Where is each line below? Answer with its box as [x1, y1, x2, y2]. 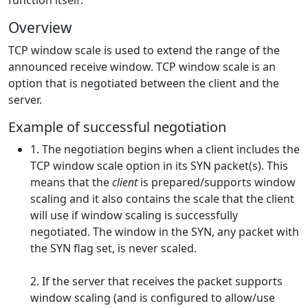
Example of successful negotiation [8, 118, 226, 136]
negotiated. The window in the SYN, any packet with [30, 224, 299, 239]
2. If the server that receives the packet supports [30, 274, 283, 289]
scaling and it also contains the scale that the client [30, 191, 294, 206]
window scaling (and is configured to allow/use [30, 290, 275, 305]
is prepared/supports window [137, 175, 296, 190]
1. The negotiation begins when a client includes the [30, 142, 300, 157]
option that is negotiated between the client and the [8, 76, 279, 91]
